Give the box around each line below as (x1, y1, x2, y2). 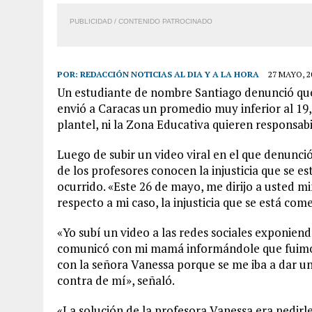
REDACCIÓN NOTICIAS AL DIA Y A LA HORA (80, 68, 259, 79)
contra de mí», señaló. (57, 272, 175, 288)
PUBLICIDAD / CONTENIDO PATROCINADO (70, 17, 212, 25)
